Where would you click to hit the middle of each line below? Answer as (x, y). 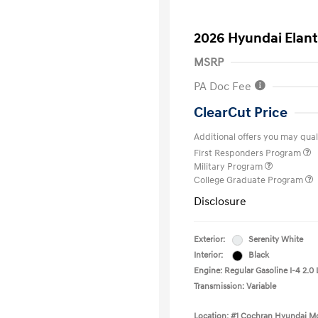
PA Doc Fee (224, 87)
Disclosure (220, 202)
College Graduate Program (250, 180)
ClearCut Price (241, 113)
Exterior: (209, 240)
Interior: (208, 255)
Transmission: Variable (235, 286)
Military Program (229, 167)
